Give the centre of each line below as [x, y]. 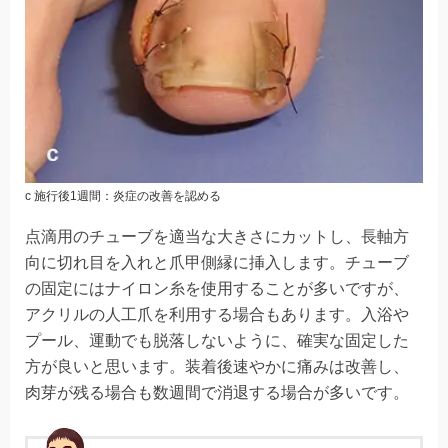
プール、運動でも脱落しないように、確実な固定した [217, 341]
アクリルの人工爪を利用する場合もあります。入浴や [217, 315]
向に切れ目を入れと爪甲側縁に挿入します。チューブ [217, 263]
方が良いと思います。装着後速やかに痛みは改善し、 [217, 367]
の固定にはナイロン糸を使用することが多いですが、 [217, 289]
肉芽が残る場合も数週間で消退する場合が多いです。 [217, 393]
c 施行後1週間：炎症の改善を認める [123, 196]
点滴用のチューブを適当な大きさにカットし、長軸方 [217, 237]
